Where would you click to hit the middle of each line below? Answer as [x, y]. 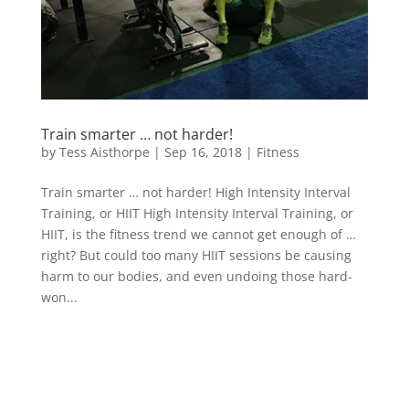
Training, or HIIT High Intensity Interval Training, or [197, 214]
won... [59, 298]
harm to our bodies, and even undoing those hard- [196, 277]
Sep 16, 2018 [203, 152]
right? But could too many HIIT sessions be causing [196, 256]
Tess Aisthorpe [104, 152]
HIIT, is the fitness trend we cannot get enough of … [198, 235]
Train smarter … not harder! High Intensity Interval [195, 193]
